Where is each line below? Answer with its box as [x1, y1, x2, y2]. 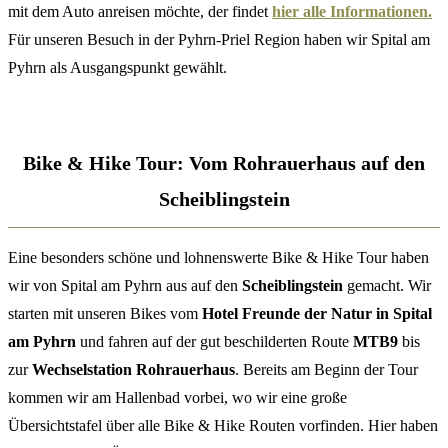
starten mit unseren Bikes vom [8, 305, 202, 323]
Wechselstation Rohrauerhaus [32, 361, 235, 379]
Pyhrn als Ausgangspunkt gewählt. [8, 59, 227, 76]
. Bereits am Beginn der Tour [235, 361, 418, 379]
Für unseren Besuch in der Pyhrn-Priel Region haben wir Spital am [8, 31, 430, 48]
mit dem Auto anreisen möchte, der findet [8, 3, 272, 20]
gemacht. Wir [343, 277, 431, 295]
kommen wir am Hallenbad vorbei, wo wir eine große [8, 389, 347, 407]
